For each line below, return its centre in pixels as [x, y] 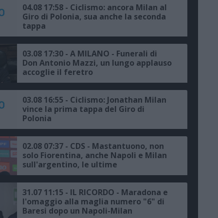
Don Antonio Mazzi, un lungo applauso [97, 63]
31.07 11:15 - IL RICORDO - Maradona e [95, 192]
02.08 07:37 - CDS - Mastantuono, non [93, 146]
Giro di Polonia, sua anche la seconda [94, 17]
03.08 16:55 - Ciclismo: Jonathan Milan [94, 100]
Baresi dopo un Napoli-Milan [77, 211]
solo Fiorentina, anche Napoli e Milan [95, 155]
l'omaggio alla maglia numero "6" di [93, 202]
